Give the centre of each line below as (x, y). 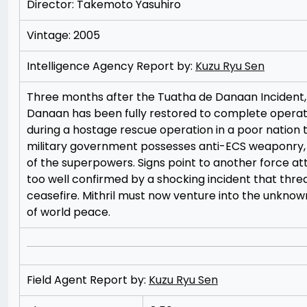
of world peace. (69, 212)
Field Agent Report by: (88, 280)
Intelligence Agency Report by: (111, 66)
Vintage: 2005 (63, 35)
